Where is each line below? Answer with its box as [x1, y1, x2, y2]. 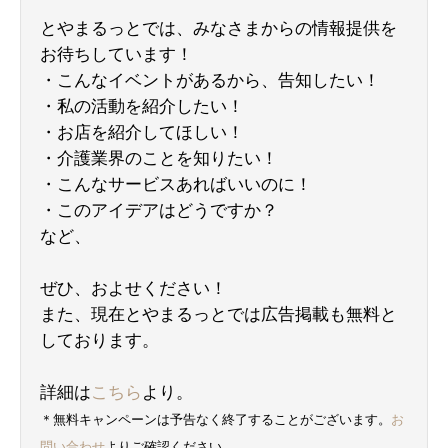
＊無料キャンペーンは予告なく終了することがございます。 [40, 411, 391, 427]
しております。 [40, 330, 159, 350]
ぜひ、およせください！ [40, 278, 227, 298]
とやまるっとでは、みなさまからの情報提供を [40, 18, 397, 38]
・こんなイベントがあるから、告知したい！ [40, 70, 380, 90]
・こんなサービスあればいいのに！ [40, 174, 312, 194]
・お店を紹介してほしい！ [40, 122, 244, 142]
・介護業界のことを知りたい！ [40, 148, 278, 168]
